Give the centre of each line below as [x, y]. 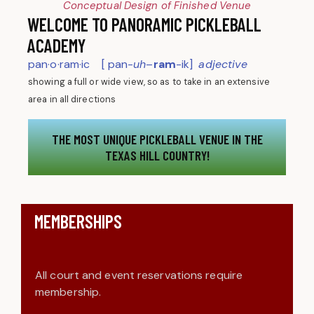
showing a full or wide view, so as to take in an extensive [149, 81]
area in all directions [72, 99]
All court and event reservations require [139, 275]
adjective [225, 64]
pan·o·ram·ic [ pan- [81, 64]
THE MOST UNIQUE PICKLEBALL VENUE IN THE [157, 139]
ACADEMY [56, 45]
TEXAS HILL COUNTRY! [157, 155]
